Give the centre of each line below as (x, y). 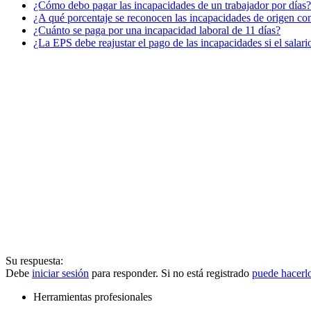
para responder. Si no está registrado (170, 273)
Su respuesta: (34, 260)
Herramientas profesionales (93, 296)
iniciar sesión (60, 273)
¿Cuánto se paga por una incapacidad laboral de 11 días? (157, 30)
